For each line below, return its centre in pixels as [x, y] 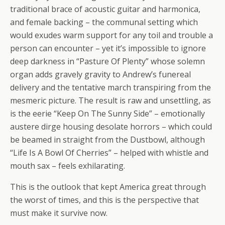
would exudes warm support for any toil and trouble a [111, 35]
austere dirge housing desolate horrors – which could [111, 127]
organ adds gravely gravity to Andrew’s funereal [100, 74]
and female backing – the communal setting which [104, 22]
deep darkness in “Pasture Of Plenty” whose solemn [107, 61]
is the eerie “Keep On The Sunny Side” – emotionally [107, 114]
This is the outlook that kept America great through [108, 187]
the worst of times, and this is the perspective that [104, 200]
